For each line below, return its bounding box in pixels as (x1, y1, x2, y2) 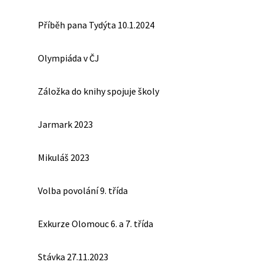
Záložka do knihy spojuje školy (38, 85, 159, 97)
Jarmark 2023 (38, 118, 93, 130)
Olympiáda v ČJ (38, 52, 99, 64)
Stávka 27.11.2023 (38, 251, 108, 263)
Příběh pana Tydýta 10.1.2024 (38, 19, 154, 31)
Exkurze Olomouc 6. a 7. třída (38, 218, 153, 230)
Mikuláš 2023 (38, 151, 89, 163)
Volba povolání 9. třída (38, 185, 128, 196)
